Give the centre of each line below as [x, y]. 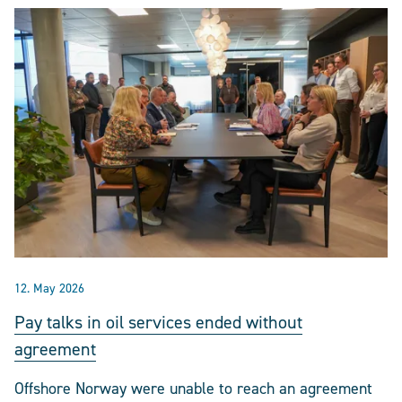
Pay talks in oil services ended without [158, 323]
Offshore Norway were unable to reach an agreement [193, 389]
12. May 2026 [49, 289]
